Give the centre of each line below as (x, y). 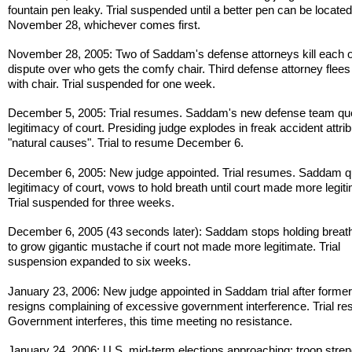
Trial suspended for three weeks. (92, 202)
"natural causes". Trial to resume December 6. (126, 143)
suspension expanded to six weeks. (100, 262)
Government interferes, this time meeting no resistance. (150, 321)
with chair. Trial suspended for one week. (112, 83)
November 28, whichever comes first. (104, 24)
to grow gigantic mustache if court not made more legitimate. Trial (174, 247)
